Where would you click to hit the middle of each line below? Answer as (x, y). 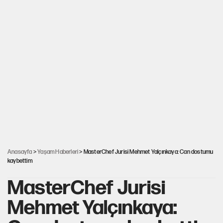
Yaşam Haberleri (58, 152)
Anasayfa (20, 152)
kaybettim (20, 161)
